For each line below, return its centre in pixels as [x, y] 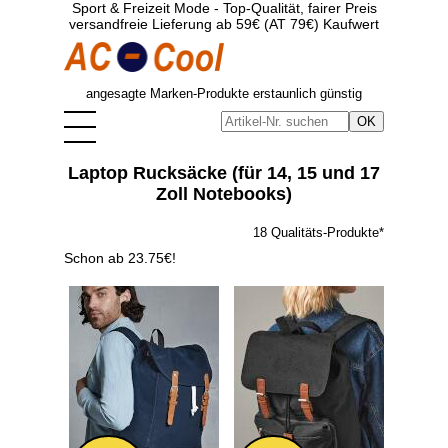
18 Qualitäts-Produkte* [318, 232]
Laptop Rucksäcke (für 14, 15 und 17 [224, 173]
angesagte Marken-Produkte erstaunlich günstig [224, 93]
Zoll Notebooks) [224, 194]
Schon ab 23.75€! [120, 258]
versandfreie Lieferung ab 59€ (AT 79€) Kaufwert [224, 24]
